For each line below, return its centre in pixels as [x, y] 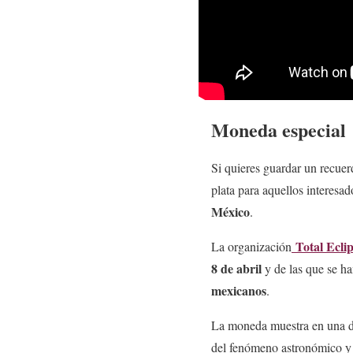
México [230, 212]
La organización [251, 247]
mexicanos [239, 291]
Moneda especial [279, 130]
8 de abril [236, 269]
